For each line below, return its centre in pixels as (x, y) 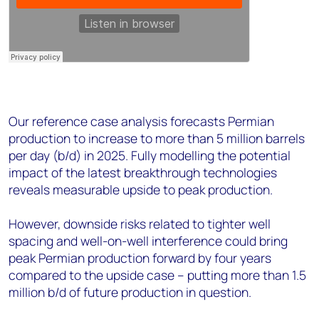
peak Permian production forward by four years (140, 257)
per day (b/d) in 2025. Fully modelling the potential (150, 155)
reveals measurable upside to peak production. (142, 189)
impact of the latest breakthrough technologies (143, 172)
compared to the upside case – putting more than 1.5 (157, 274)
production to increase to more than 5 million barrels (157, 138)
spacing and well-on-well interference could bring (148, 240)
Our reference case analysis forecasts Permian (141, 121)
